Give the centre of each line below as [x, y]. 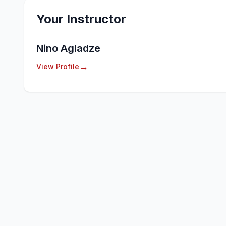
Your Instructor [81, 19]
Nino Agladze [68, 48]
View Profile [58, 66]
